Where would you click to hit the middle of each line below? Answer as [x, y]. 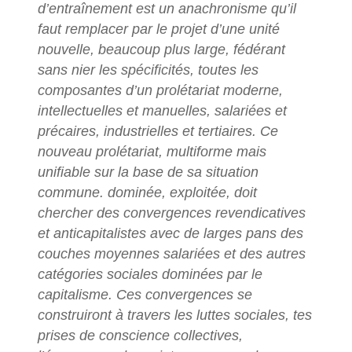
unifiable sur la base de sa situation [148, 172]
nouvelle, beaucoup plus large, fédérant [161, 50]
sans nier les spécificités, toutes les [148, 70]
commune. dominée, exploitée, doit [147, 193]
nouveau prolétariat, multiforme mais [152, 152]
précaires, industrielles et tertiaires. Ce [158, 132]
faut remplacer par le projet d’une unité [158, 29]
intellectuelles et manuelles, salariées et [162, 111]
